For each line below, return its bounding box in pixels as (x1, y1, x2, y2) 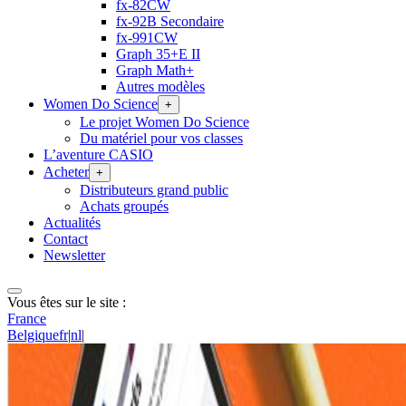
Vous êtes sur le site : (7, 294, 126, 310)
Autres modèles (116, 78, 205, 94)
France (7, 310, 46, 326)
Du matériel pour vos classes (80, 130, 243, 146)
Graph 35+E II (116, 45, 200, 62)
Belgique (7, 326, 59, 343)
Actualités (43, 214, 101, 230)
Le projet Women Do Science (80, 113, 249, 130)
